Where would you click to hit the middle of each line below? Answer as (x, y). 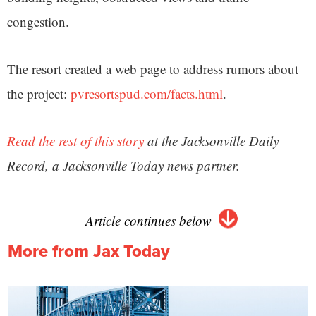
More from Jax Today (89, 251)
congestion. (38, 21)
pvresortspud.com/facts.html (147, 93)
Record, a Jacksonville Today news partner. (123, 165)
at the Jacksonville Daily (211, 140)
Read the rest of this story (75, 140)
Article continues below (148, 220)
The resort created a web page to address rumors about (153, 68)
